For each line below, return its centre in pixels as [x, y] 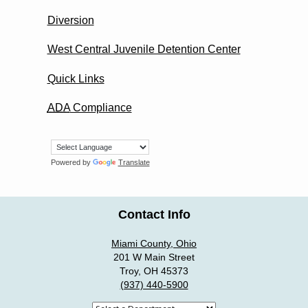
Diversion [70, 20]
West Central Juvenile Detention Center [144, 49]
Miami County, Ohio [154, 243]
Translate [134, 162]
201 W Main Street [154, 257]
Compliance [101, 107]
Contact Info [154, 214]
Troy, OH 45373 [154, 271]
